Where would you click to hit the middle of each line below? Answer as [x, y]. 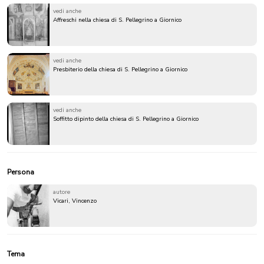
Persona [21, 172]
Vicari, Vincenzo [75, 201]
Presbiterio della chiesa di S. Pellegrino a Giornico [120, 70]
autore [62, 192]
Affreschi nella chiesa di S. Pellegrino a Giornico [117, 20]
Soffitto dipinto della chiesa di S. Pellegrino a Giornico [126, 119]
